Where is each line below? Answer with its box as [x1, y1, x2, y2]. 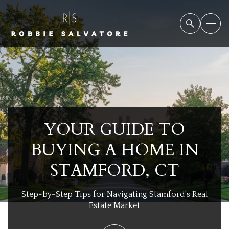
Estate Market [89, 201, 140, 210]
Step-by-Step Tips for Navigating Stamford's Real [21, 190, 208, 199]
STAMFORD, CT [50, 159, 179, 182]
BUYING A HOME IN [30, 139, 199, 162]
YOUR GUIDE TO [44, 119, 185, 141]
